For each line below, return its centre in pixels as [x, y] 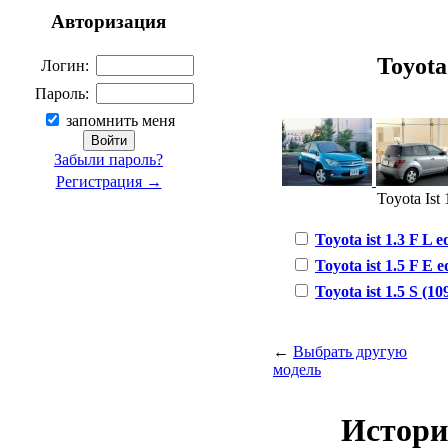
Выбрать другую [350, 351]
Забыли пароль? [108, 160]
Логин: [64, 66]
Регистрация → [108, 182]
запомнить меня [118, 121]
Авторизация [108, 21]
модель [297, 369]
